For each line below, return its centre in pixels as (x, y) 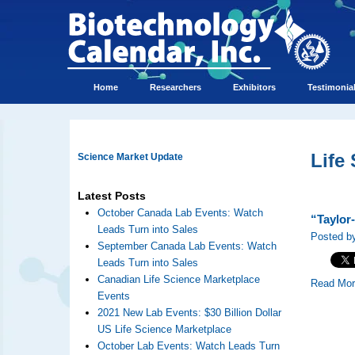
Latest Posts (111, 196)
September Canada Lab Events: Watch (187, 246)
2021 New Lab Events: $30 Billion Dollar (189, 313)
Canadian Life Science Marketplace (178, 279)
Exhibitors (254, 87)
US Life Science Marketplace (164, 329)
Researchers (175, 87)
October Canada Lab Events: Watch (180, 213)
